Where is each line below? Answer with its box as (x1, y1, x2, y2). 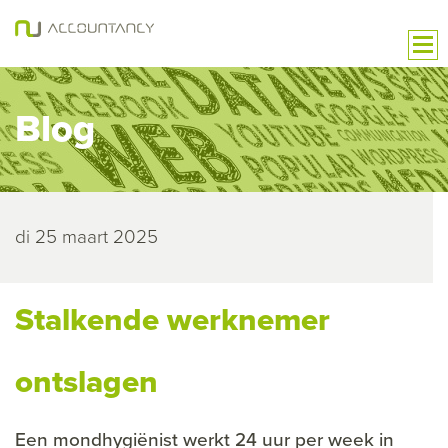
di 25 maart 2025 (15, 225, 158, 248)
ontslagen (15, 362, 158, 401)
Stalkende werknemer (15, 300, 330, 339)
